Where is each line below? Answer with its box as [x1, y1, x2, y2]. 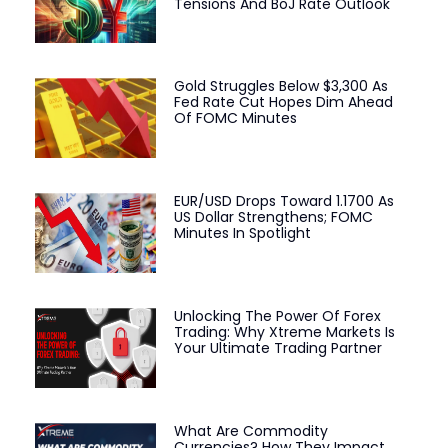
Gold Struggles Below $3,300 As [173, 76, 388, 97]
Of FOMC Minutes [173, 108, 297, 129]
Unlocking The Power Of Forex [173, 306, 381, 327]
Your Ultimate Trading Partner [173, 338, 382, 359]
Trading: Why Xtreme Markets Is [173, 322, 395, 343]
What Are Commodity [173, 420, 328, 441]
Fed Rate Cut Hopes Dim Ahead [173, 92, 393, 113]
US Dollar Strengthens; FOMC [173, 207, 373, 228]
